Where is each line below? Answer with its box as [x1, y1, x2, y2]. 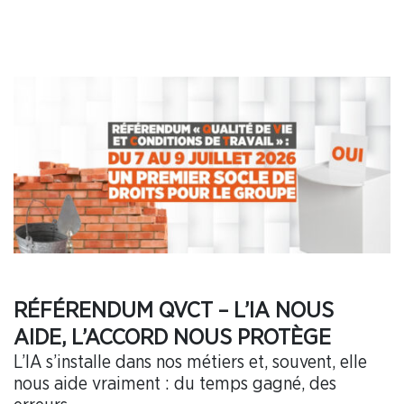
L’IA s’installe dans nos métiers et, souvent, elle [14, 353, 367, 372]
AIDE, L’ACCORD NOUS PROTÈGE [14, 326, 331, 350]
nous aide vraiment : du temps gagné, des [14, 375, 336, 394]
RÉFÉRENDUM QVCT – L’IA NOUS [14, 299, 334, 323]
